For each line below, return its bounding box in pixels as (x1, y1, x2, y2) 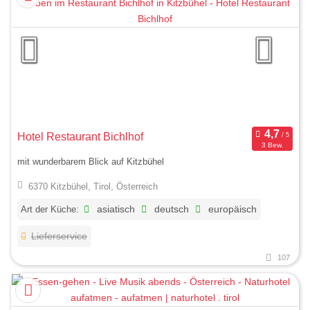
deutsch (152, 204, 190, 215)
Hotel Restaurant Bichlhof (17, 130, 143, 143)
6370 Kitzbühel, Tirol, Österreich (28, 181, 158, 192)
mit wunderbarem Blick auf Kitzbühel (17, 156, 164, 167)
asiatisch (94, 204, 136, 215)
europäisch (206, 204, 257, 215)
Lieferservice (31, 231, 88, 242)
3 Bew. (261, 141, 283, 149)
